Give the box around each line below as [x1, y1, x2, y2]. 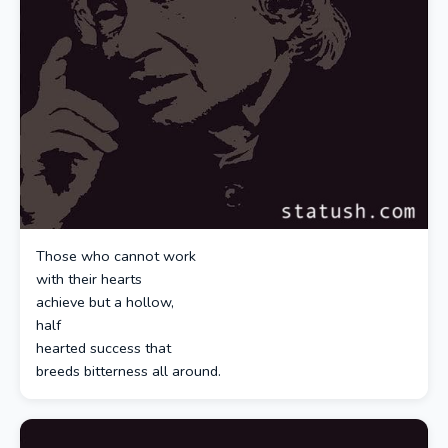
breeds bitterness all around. [36, 361, 221, 382]
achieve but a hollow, [36, 292, 174, 313]
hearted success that [36, 338, 171, 359]
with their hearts [36, 269, 142, 290]
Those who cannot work [36, 246, 196, 267]
